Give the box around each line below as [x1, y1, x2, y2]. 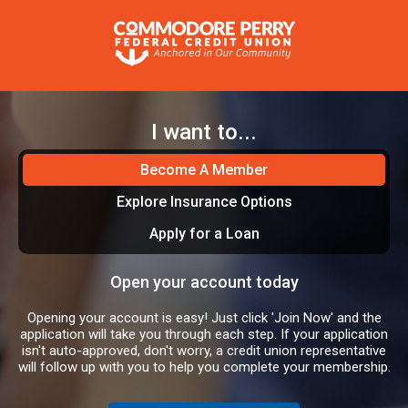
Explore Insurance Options [116, 193, 292, 210]
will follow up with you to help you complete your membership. [17, 359, 391, 375]
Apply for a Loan [148, 225, 260, 242]
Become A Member [140, 161, 268, 178]
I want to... [151, 119, 257, 145]
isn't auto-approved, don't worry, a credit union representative [22, 342, 386, 359]
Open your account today [109, 272, 299, 291]
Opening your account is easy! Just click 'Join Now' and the [26, 310, 382, 326]
